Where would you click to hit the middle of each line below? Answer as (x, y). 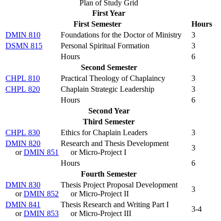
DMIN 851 (41, 152)
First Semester (97, 24)
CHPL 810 (23, 78)
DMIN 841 (23, 204)
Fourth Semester (109, 174)
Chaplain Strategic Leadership (108, 89)
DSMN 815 (24, 45)
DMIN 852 (41, 193)
